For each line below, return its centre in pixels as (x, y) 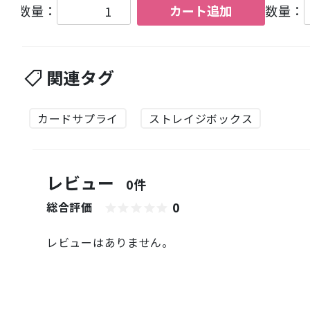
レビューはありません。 (110, 242)
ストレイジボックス (201, 119)
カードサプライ (78, 119)
